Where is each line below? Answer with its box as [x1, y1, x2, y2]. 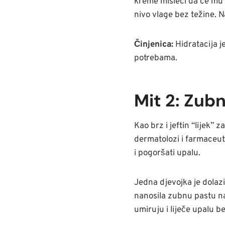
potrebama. [134, 53, 177, 64]
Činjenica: [134, 39, 173, 51]
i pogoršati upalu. [134, 148, 200, 159]
